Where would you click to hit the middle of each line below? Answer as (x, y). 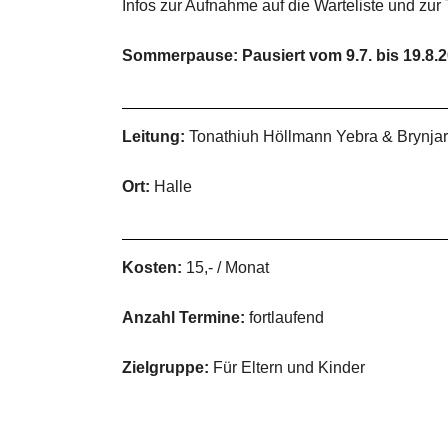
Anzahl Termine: (183, 317)
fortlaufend (284, 317)
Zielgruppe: (165, 367)
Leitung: (153, 136)
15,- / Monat (225, 267)
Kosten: (152, 267)
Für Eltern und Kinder (287, 367)
